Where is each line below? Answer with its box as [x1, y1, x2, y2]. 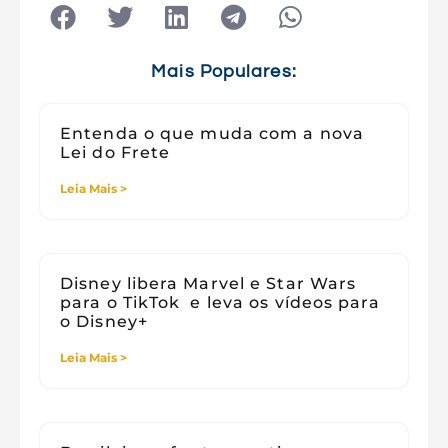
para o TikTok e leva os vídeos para [60, 293, 380, 312]
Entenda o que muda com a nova [60, 124, 364, 143]
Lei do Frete [60, 143, 171, 162]
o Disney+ [60, 312, 148, 331]
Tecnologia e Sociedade [71, 28, 277, 49]
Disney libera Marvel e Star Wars [60, 274, 357, 293]
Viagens [71, 58, 141, 79]
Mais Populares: [151, 62, 297, 81]
